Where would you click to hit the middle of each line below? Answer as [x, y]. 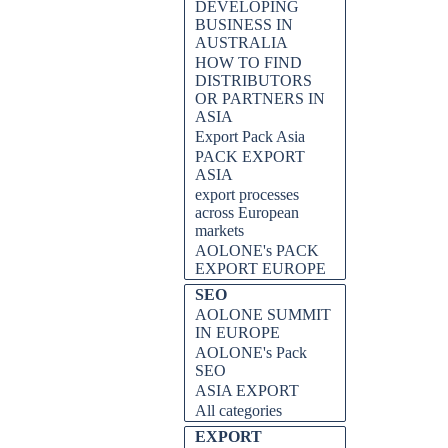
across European [247, 212]
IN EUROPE [237, 332]
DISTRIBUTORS [253, 80]
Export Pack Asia [250, 136]
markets [219, 230]
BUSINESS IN [244, 24]
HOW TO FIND [248, 62]
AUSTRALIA [241, 42]
